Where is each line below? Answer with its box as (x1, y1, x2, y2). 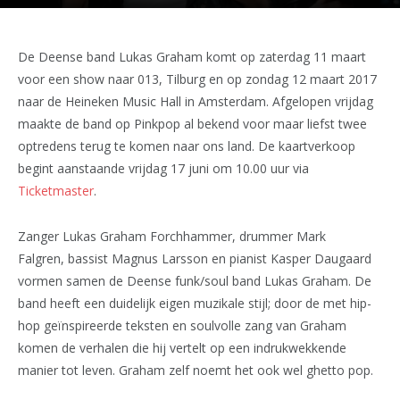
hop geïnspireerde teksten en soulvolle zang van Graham (18, 316, 346, 334)
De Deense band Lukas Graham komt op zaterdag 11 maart (18, 48, 366, 65)
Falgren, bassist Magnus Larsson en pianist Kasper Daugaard (18, 249, 371, 267)
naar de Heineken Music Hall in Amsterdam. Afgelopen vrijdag (18, 93, 373, 110)
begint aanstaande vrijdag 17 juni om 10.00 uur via (18, 160, 309, 177)
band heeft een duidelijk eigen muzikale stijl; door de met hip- (18, 294, 371, 312)
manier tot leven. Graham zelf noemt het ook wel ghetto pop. (18, 361, 373, 379)
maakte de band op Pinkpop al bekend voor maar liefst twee (18, 115, 367, 132)
